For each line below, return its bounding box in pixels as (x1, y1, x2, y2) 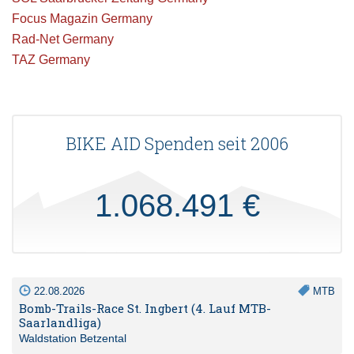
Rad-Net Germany (12, 32, 114, 46)
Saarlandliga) (19, 314, 101, 330)
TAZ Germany (12, 52, 90, 66)
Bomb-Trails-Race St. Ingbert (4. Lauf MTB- (19, 299, 271, 316)
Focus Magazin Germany (12, 11, 153, 25)
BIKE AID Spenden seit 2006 (66, 131, 288, 155)
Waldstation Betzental (19, 331, 126, 345)
